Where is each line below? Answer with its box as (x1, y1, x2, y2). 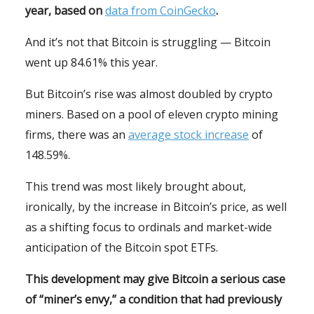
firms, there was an (25, 127, 128, 143)
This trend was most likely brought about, (25, 179, 246, 195)
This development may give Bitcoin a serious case (25, 271, 285, 287)
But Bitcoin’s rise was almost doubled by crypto (25, 86, 273, 102)
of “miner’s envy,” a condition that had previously (25, 292, 282, 308)
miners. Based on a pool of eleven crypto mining (25, 107, 278, 123)
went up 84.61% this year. (25, 55, 158, 71)
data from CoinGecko (105, 3, 216, 19)
